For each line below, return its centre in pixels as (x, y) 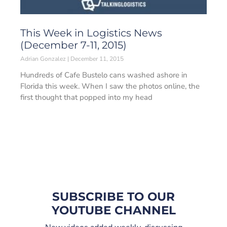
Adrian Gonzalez (44, 59)
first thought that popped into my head (86, 97)
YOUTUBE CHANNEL (113, 210)
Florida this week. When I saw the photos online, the (110, 86)
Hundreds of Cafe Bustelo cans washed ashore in (104, 75)
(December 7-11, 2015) (73, 45)
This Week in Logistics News (91, 33)
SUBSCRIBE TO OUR (113, 197)
